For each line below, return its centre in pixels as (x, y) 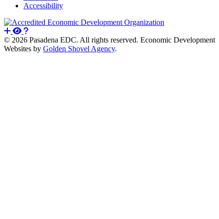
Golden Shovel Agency (79, 48)
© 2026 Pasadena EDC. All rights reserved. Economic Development (109, 40)
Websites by (23, 48)
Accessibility (43, 5)
